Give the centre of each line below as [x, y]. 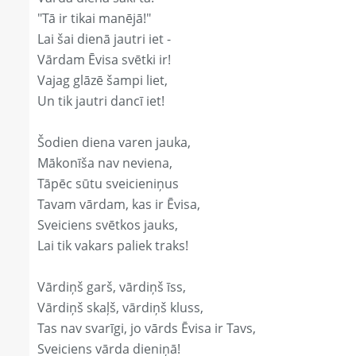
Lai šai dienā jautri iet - [104, 39]
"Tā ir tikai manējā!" [94, 19]
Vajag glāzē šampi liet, [103, 81]
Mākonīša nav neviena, [105, 163]
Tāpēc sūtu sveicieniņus [108, 184]
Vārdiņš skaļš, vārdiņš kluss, [120, 308]
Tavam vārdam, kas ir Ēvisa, [119, 205]
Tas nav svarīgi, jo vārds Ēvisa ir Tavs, [147, 329]
